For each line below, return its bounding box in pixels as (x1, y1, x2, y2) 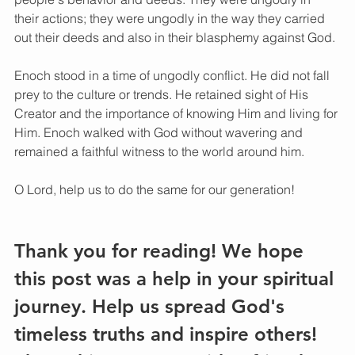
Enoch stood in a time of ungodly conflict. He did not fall (14, 67, 333, 84)
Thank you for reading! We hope (14, 239, 309, 263)
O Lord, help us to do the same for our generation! (14, 181, 298, 198)
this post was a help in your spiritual (14, 267, 339, 291)
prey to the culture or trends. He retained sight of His (14, 86, 311, 103)
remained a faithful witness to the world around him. (14, 143, 307, 160)
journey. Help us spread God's (14, 295, 290, 319)
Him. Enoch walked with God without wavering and (14, 124, 306, 141)
